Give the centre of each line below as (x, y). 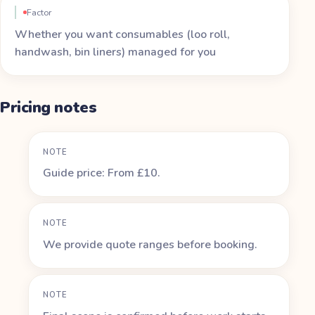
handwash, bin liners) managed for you (115, 52)
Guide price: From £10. (102, 173)
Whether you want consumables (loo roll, (122, 34)
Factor (39, 13)
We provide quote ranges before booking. (150, 244)
